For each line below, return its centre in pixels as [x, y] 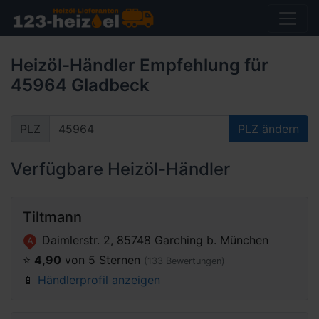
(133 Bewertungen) [184, 261]
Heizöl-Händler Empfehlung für [140, 65]
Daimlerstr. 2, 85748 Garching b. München [153, 240]
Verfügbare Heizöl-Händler [120, 169]
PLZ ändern [268, 129]
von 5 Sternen [103, 260]
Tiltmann [52, 217]
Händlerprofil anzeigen [99, 280]
